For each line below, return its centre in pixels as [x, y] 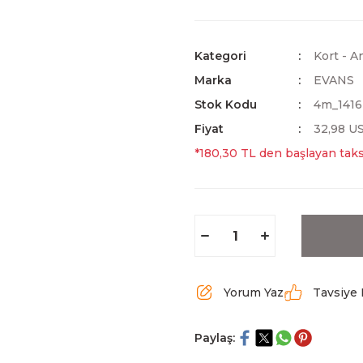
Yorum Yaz [254, 293]
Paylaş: [215, 338]
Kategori [220, 56]
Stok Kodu [226, 105]
